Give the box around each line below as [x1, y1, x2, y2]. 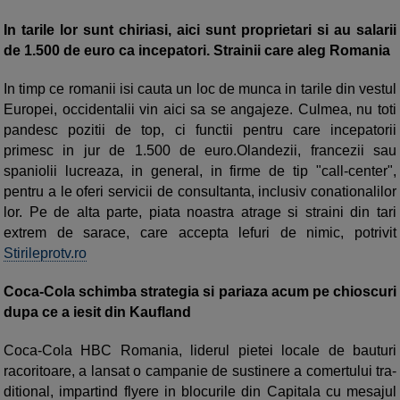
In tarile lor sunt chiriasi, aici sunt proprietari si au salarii [4, 22, 396, 38]
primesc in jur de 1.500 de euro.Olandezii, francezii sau [4, 143, 396, 159]
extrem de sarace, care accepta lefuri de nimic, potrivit [4, 225, 396, 241]
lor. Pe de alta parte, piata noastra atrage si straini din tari [4, 204, 396, 221]
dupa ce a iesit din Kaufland [4, 304, 191, 321]
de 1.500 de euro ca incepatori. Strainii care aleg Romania [4, 43, 390, 59]
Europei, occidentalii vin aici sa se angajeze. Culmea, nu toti [4, 102, 396, 118]
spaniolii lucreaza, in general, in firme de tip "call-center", [4, 163, 396, 179]
